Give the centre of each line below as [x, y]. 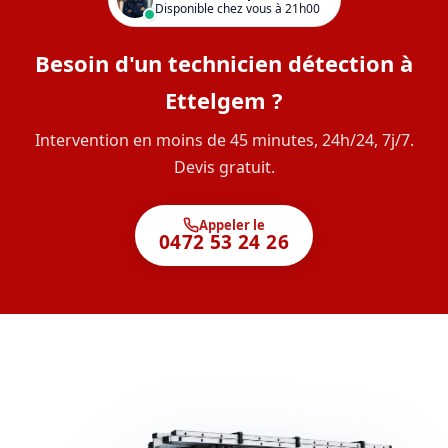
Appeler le [231, 224]
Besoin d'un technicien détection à [224, 63]
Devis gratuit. [224, 167]
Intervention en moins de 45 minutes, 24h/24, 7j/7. [224, 140]
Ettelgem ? [224, 100]
